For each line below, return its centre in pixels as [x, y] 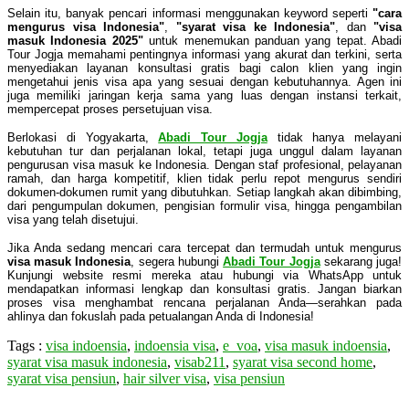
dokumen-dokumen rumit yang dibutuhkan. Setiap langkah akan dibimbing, [204, 192]
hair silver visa [165, 378]
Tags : [26, 345]
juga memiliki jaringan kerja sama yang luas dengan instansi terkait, [204, 95]
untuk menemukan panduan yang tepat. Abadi [272, 40]
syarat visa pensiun [62, 378]
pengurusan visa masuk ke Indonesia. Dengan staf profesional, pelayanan [204, 164]
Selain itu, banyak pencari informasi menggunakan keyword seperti [190, 13]
